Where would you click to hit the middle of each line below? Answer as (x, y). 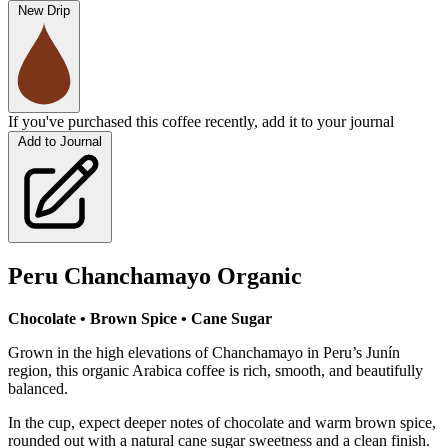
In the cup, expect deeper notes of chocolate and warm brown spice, (222, 423)
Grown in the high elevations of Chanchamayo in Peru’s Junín (204, 353)
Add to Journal (60, 142)
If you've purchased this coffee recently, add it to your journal (201, 122)
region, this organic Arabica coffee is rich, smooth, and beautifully (215, 371)
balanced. (38, 389)
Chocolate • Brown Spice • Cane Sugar (140, 319)
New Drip (44, 11)
